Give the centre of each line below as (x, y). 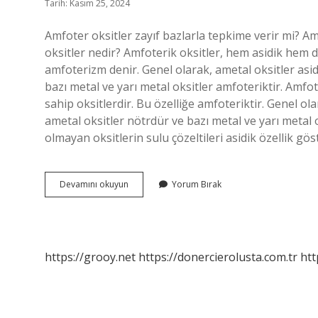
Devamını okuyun (94, 184)
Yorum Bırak (197, 184)
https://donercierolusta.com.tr (218, 257)
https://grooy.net (90, 257)
